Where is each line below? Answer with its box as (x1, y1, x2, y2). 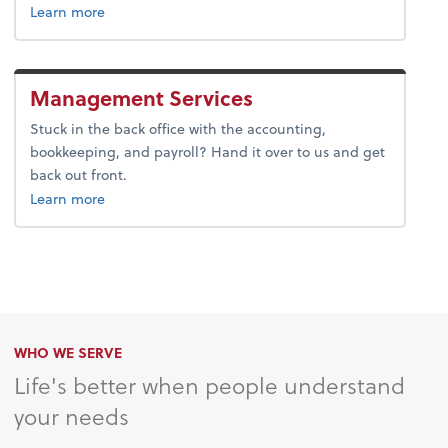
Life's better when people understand (14, 367, 406, 402)
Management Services (30, 82, 254, 114)
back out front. (30, 164, 128, 186)
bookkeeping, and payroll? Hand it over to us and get (30, 141, 386, 163)
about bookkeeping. (104, 187, 238, 209)
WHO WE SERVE (14, 341, 123, 363)
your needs (14, 398, 130, 433)
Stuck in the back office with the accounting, (30, 118, 327, 140)
